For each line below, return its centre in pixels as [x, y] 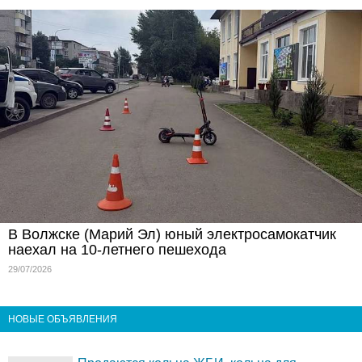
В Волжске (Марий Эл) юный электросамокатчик [172, 234]
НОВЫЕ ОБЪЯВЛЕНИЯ [63, 319]
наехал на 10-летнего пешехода [117, 249]
